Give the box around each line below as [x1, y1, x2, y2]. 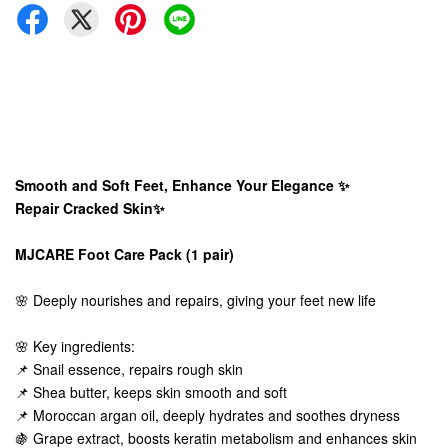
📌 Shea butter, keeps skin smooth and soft [15, 382, 295, 402]
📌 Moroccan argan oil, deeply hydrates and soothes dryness [15, 405, 408, 425]
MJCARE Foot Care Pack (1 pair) [15, 244, 242, 264]
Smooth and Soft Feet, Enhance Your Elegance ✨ [15, 175, 350, 195]
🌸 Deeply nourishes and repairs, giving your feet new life [15, 290, 384, 310]
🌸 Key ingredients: [15, 336, 143, 356]
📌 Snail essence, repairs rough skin [15, 359, 251, 379]
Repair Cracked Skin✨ [15, 198, 165, 218]
